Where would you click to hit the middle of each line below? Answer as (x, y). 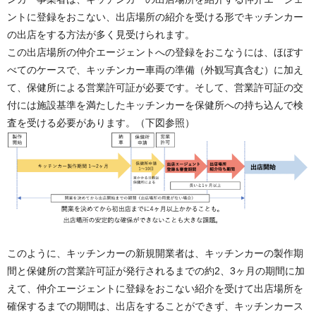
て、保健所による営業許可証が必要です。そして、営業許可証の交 (155, 87)
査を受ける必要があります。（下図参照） (101, 122)
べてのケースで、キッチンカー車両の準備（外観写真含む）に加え (155, 69)
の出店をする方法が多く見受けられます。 (101, 34)
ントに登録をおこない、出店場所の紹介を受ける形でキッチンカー (155, 17)
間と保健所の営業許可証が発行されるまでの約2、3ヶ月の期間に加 (156, 271)
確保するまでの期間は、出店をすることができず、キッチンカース (155, 306)
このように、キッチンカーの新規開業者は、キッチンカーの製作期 (155, 254)
